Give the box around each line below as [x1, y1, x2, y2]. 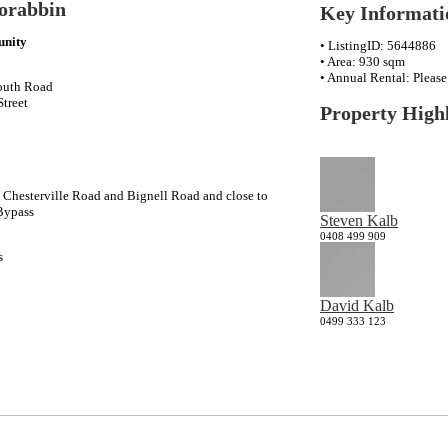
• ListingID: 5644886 [320, 37, 436, 53]
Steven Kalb [320, 212, 398, 230]
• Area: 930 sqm [320, 53, 405, 69]
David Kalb [320, 297, 394, 315]
